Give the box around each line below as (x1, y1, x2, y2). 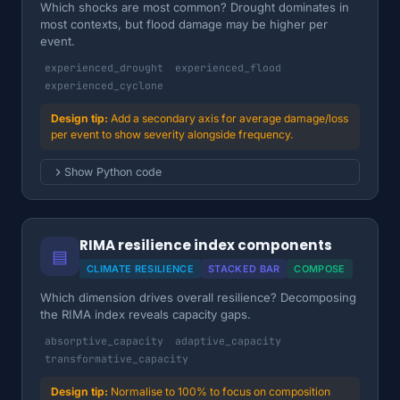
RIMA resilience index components (79, 236, 332, 254)
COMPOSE (294, 262, 346, 275)
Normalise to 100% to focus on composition (111, 385, 330, 398)
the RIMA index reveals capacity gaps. (40, 307, 251, 321)
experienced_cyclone (45, 79, 163, 92)
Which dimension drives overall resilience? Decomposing (40, 290, 356, 304)
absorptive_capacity (45, 334, 163, 347)
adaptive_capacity (175, 334, 281, 347)
